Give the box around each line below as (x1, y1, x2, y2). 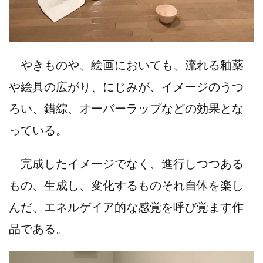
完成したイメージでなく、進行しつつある (9, 156, 244, 171)
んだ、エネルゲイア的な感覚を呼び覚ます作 (9, 200, 244, 214)
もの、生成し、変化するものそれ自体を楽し (9, 178, 244, 193)
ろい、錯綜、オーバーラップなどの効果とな (9, 101, 244, 116)
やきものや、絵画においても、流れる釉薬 (9, 58, 244, 72)
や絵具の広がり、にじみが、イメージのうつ (9, 79, 244, 94)
